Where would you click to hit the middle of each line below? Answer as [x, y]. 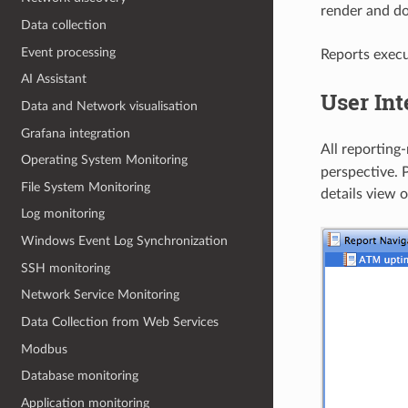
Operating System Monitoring [105, 160]
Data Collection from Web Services [120, 321]
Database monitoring [80, 376]
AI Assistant [54, 79]
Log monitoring [63, 214]
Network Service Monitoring [101, 295]
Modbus [45, 349]
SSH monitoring [66, 268]
